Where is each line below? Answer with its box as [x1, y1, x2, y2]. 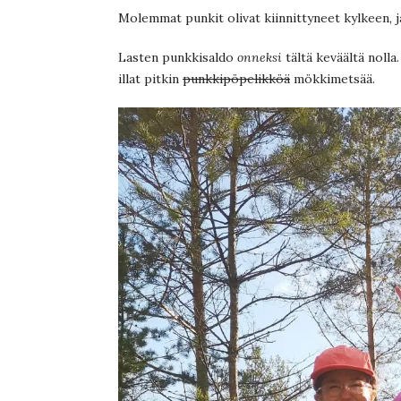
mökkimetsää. [290, 70, 375, 87]
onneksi [237, 48, 282, 65]
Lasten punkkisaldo [118, 48, 237, 65]
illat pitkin [118, 70, 183, 87]
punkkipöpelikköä [183, 70, 290, 87]
